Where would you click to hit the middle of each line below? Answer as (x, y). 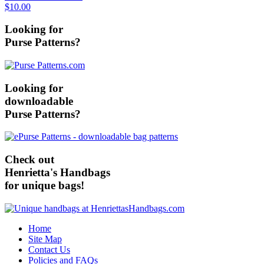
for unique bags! (44, 186)
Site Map (45, 239)
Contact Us (49, 249)
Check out (29, 160)
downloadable (39, 101)
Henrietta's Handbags (57, 173)
